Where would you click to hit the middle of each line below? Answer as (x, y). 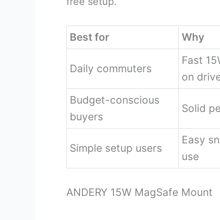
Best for (89, 37)
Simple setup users (116, 148)
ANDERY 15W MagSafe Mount (139, 192)
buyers (86, 117)
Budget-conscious (115, 100)
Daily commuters (111, 69)
